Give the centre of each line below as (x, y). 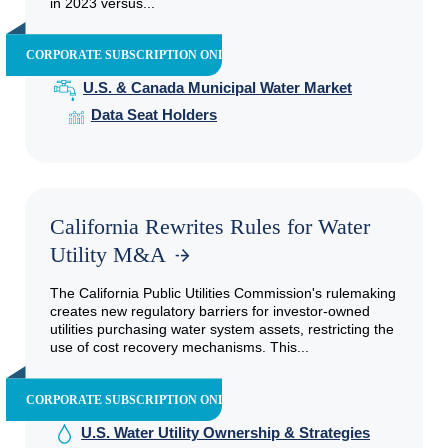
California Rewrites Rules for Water (210, 227)
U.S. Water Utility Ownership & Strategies (225, 432)
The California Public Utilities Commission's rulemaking (223, 293)
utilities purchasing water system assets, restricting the (222, 329)
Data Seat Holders (154, 115)
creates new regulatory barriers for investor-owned (210, 311)
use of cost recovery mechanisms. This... (179, 347)
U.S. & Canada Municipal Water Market (217, 88)
